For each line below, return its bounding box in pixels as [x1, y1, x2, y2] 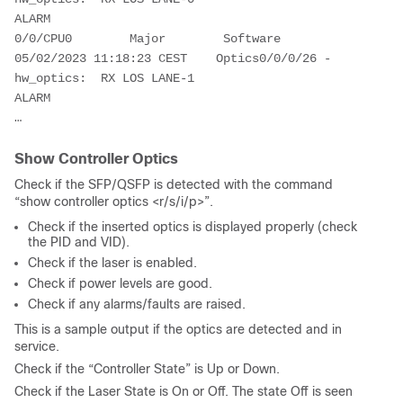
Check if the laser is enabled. [28, 255, 197, 270]
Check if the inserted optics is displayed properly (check [28, 219, 357, 234]
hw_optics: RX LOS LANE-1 [14, 70, 194, 85]
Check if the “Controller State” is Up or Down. [14, 361, 280, 376]
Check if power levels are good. [28, 275, 212, 291]
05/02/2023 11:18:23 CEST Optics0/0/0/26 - [14, 50, 331, 66]
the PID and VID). [28, 234, 130, 249]
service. [14, 338, 59, 354]
